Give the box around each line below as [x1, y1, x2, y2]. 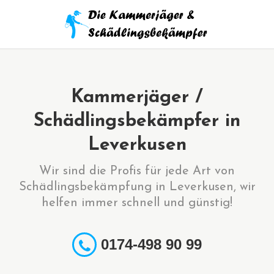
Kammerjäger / [71, 88, 203, 107]
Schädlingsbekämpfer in [34, 112, 240, 131]
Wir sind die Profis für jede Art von [39, 165, 235, 177]
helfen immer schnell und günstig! [42, 197, 232, 209]
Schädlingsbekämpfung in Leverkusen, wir [18, 181, 256, 193]
